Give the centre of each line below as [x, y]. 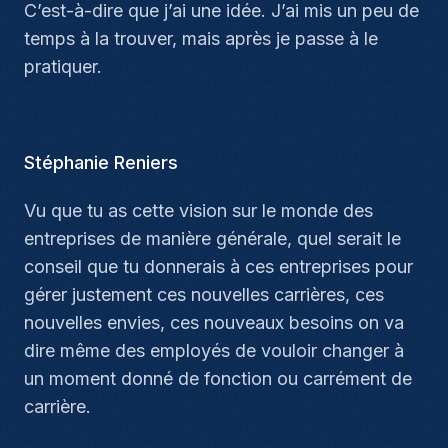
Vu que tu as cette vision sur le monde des [198, 210]
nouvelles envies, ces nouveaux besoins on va [214, 322]
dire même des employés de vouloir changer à [214, 350]
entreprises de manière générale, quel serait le [212, 238]
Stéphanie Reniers [101, 162]
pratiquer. [63, 66]
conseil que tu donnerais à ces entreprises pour [218, 266]
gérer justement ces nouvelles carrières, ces [204, 294]
